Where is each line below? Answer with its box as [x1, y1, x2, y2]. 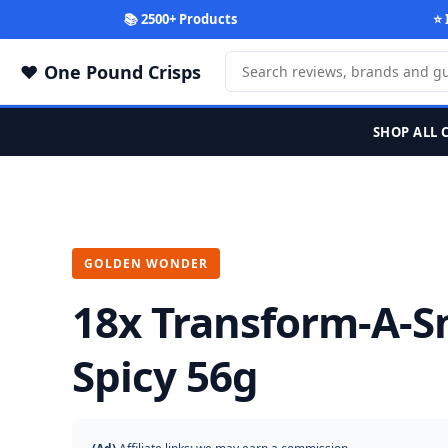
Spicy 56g [72, 347, 258, 404]
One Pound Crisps [44, 59, 201, 84]
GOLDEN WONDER [84, 255, 208, 272]
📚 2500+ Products [123, 10, 237, 28]
